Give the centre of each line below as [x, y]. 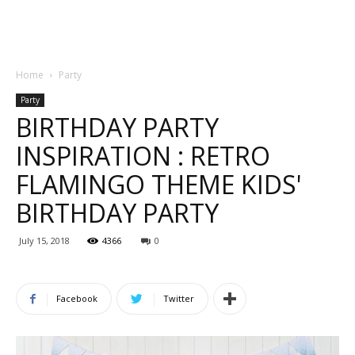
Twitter [179, 298]
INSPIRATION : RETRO [143, 156]
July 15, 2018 [44, 240]
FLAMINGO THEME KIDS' [159, 184]
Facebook [77, 298]
